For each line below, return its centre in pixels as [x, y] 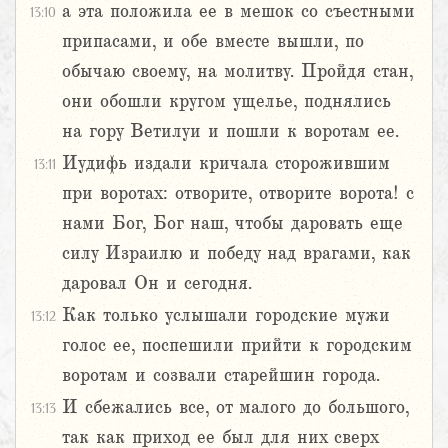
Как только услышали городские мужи [226, 315]
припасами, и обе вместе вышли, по [213, 41]
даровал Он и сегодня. [157, 283]
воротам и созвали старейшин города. [221, 375]
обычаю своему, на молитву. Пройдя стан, [237, 71]
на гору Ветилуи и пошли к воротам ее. [230, 131]
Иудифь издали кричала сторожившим [226, 163]
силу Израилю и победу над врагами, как [236, 253]
